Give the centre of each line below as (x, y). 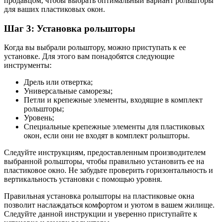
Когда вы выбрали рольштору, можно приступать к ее (95, 48)
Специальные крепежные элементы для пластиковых (114, 127)
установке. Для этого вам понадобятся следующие (89, 56)
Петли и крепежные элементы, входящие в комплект (113, 100)
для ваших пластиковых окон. (55, 9)
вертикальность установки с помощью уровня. (83, 179)
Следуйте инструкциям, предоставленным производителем (105, 153)
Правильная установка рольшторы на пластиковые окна (99, 196)
